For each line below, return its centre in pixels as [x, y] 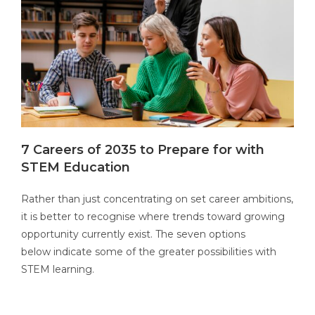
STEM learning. [58, 270]
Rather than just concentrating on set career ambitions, [157, 199]
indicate [73, 252]
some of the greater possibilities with [184, 252]
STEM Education [76, 168]
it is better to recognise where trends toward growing [153, 217]
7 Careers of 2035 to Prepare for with [143, 150]
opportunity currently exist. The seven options [133, 234]
